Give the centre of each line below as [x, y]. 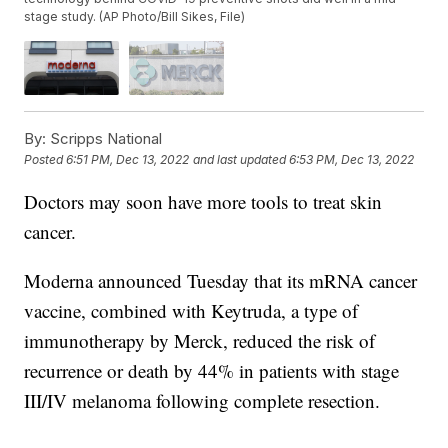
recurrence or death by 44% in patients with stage [212, 370]
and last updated [240, 160]
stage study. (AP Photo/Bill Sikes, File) [135, 17]
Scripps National [104, 138]
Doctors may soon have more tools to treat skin [203, 201]
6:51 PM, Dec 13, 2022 [128, 160]
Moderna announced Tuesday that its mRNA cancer [221, 280]
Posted [45, 160]
